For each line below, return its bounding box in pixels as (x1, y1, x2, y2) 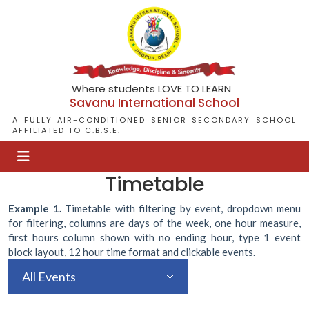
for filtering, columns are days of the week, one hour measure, (8, 216, 301, 229)
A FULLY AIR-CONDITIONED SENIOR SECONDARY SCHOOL (12, 114, 297, 126)
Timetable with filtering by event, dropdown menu (61, 201, 301, 215)
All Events (22, 268, 76, 284)
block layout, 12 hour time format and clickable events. (8, 245, 255, 258)
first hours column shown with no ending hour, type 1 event (8, 230, 301, 243)
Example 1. (8, 201, 61, 215)
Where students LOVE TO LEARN (72, 81, 231, 97)
